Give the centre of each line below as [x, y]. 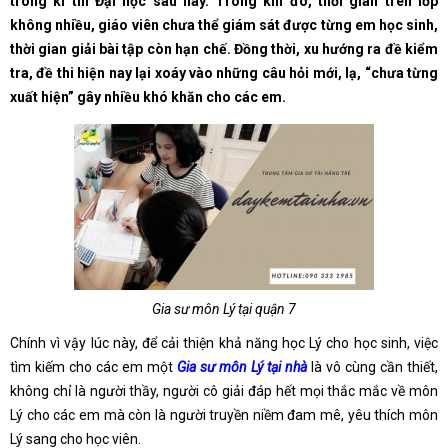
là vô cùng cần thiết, [372, 366]
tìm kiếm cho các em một [93, 366]
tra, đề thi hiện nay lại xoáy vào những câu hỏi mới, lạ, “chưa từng [224, 72]
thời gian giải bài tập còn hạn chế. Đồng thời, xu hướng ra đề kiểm [224, 48]
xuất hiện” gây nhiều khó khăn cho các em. [148, 96]
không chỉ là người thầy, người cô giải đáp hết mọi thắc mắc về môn [224, 390]
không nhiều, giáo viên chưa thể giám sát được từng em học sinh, [224, 24]
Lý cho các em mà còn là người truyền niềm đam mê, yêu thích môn [224, 414]
